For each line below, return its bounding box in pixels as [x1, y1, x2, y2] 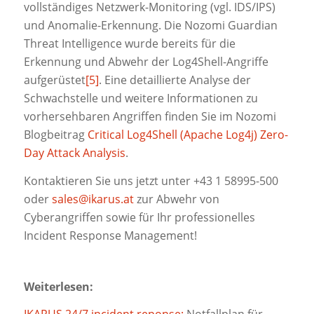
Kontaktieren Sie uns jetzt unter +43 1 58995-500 [23, 172, 278, 189]
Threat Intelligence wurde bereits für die [23, 36, 235, 52]
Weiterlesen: [23, 278, 93, 294]
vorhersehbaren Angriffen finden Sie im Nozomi [23, 109, 276, 125]
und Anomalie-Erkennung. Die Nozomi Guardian [23, 18, 278, 34]
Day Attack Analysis [23, 145, 125, 161]
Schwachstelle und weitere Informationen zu [23, 90, 258, 107]
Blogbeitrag [23, 127, 88, 143]
